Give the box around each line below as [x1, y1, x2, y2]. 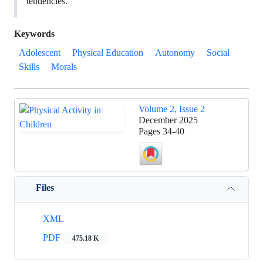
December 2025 [139, 114, 198, 126]
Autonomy [155, 47, 195, 58]
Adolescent [19, 47, 60, 58]
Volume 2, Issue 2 [139, 103, 205, 114]
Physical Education [72, 47, 143, 58]
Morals [51, 61, 77, 72]
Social [207, 47, 230, 58]
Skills [19, 61, 39, 72]
